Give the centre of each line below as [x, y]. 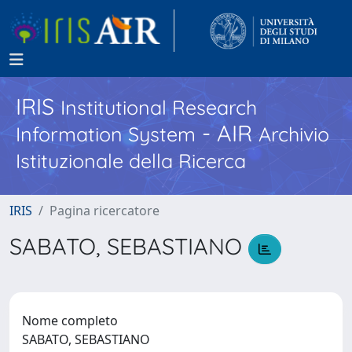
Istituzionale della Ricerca [131, 161]
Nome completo [70, 320]
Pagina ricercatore [104, 211]
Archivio [294, 134]
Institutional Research [159, 107]
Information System [106, 134]
